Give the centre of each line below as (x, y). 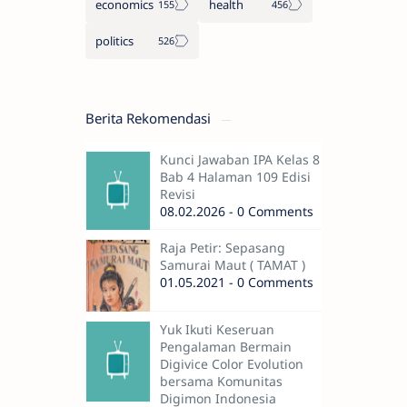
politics (114, 41)
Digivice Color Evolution (232, 364)
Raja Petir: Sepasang (223, 248)
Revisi (178, 194)
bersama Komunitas (221, 382)
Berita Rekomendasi (150, 119)
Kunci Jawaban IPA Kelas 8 (240, 160)
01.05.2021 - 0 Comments (237, 283)
